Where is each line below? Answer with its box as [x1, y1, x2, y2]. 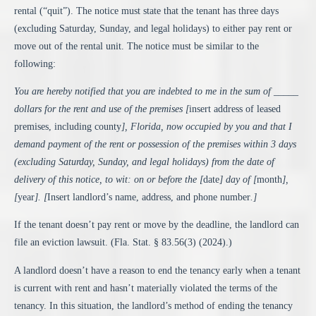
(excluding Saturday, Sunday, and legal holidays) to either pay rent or [14, 23, 292, 34]
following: [14, 58, 56, 69]
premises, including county [14, 121, 121, 132]
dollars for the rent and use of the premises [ [14, 103, 189, 114]
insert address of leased [189, 103, 281, 114]
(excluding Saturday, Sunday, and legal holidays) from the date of [14, 156, 274, 167]
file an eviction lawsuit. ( [14, 237, 114, 248]
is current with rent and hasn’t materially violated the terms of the [14, 282, 277, 293]
